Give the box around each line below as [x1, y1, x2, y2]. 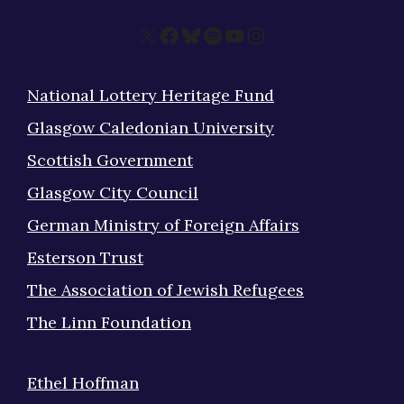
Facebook [158, 20, 253, 49]
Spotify [201, 20, 274, 49]
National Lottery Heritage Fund [27, 84, 274, 106]
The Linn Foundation [27, 311, 191, 333]
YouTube [223, 20, 310, 49]
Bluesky [179, 20, 255, 49]
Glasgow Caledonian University [27, 116, 274, 138]
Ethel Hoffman [27, 372, 139, 393]
